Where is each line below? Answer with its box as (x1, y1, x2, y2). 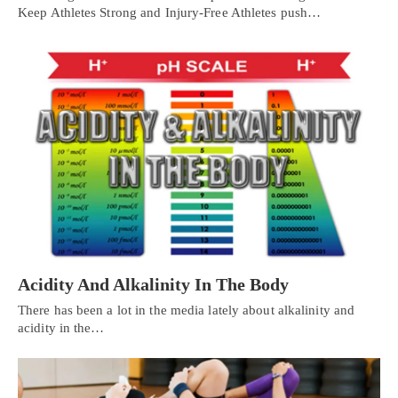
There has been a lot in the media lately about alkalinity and (18, 303, 355, 318)
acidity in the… (18, 321, 105, 336)
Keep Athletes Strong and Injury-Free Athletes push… (18, 4, 322, 20)
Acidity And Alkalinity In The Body (18, 275, 289, 295)
